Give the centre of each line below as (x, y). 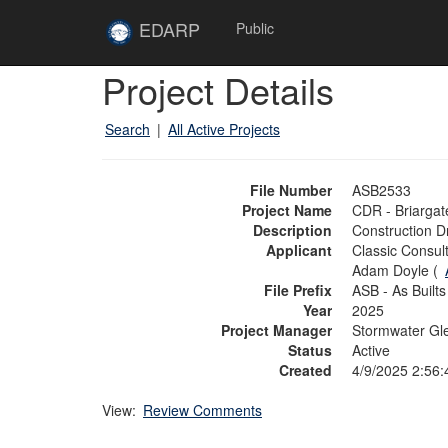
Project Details (218, 89)
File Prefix (298, 290)
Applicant (299, 250)
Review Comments (202, 410)
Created (305, 370)
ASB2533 (381, 190)
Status (310, 350)
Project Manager (276, 330)
